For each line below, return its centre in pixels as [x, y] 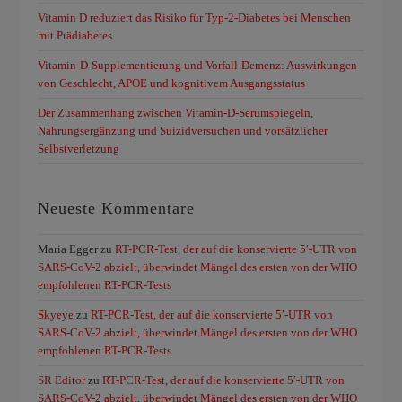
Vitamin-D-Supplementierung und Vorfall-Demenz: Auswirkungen [198, 65]
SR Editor [62, 380]
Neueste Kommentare [117, 208]
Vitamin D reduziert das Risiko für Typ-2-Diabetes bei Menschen [195, 17]
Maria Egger [68, 249]
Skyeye [56, 315]
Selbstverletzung [79, 149]
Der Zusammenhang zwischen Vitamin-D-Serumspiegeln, [176, 113]
